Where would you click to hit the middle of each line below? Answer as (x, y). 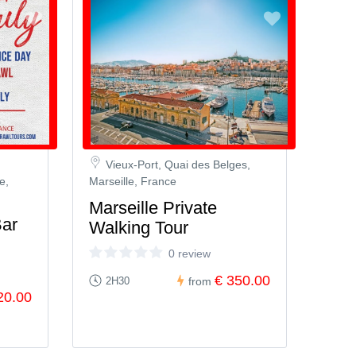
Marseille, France (133, 181)
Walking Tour (139, 228)
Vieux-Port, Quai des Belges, (178, 164)
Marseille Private (153, 208)
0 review (190, 253)
